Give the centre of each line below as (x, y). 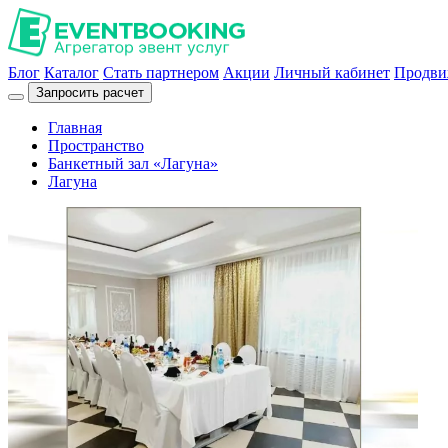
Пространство (96, 145)
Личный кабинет (332, 72)
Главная (75, 127)
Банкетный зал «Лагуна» (133, 163)
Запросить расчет (90, 92)
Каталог (71, 72)
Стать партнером (161, 72)
